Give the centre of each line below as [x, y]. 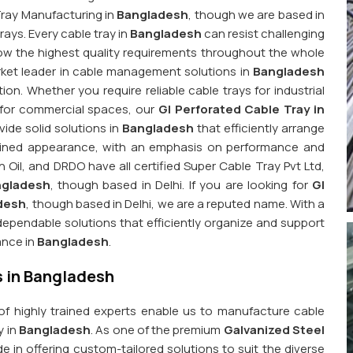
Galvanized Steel [274, 330]
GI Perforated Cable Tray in [242, 110]
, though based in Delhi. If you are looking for [181, 185]
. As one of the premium [157, 330]
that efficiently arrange [259, 128]
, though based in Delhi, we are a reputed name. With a [175, 204]
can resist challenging [263, 34]
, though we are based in [257, 15]
